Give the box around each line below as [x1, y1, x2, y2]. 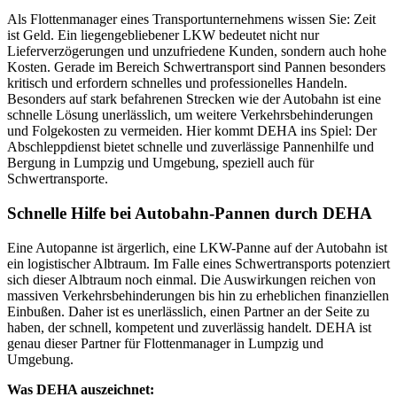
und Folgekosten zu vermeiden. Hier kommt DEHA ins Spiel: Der [7, 123, 377, 139]
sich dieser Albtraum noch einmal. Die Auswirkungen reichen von [7, 271, 376, 287]
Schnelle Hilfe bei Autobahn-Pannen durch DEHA [7, 204, 372, 223]
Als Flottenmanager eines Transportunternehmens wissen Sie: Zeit [7, 12, 376, 27]
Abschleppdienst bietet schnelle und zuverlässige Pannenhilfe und [7, 139, 374, 155]
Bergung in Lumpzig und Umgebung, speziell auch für [7, 155, 314, 171]
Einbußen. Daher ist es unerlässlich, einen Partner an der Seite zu [7, 303, 370, 319]
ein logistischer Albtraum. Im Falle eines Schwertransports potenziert [7, 255, 390, 271]
